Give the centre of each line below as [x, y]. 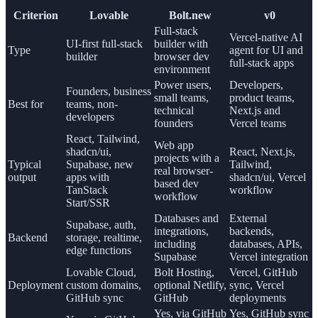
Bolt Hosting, [184, 273]
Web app [174, 146]
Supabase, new [100, 165]
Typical [24, 165]
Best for [26, 104]
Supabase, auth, [101, 225]
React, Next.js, [262, 152]
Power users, [183, 85]
